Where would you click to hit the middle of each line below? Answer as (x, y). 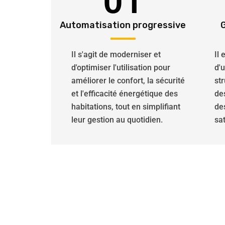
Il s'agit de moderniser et (116, 54)
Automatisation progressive (123, 25)
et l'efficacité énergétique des (125, 94)
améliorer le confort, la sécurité (128, 81)
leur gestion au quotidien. (117, 120)
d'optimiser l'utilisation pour (121, 68)
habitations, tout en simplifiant (126, 107)
